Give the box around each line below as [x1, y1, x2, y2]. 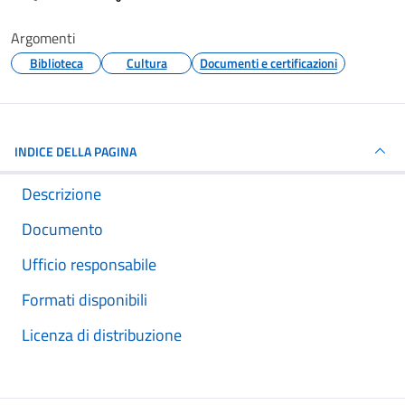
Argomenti [11, 27, 76, 49]
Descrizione [22, 182, 101, 206]
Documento [22, 217, 103, 241]
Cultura [126, 53, 167, 72]
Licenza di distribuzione [22, 323, 182, 347]
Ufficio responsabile [22, 252, 156, 277]
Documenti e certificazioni [200, 53, 337, 72]
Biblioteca [29, 53, 83, 72]
